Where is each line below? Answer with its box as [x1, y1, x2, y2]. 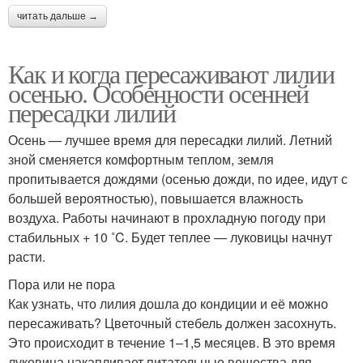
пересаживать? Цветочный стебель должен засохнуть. [8, 314, 336, 333]
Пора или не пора [8, 275, 115, 294]
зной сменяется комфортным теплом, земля [8, 150, 274, 169]
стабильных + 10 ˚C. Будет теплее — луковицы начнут [8, 228, 332, 247]
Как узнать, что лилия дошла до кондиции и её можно [8, 294, 328, 314]
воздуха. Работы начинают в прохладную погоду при [8, 208, 326, 228]
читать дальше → [17, 11, 98, 23]
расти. [8, 247, 45, 267]
